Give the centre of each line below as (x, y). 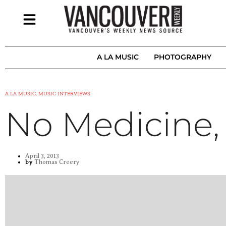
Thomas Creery (56, 162)
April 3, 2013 (42, 156)
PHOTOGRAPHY (182, 57)
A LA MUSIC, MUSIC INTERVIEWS (48, 94)
